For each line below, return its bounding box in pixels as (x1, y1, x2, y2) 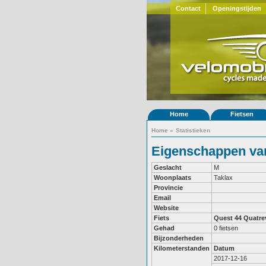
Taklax (214, 174, 233, 181)
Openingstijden (213, 5, 261, 12)
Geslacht (154, 164, 182, 171)
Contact (175, 5, 201, 12)
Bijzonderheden (154, 235, 204, 242)
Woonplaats (154, 174, 191, 181)
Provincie (154, 184, 183, 191)
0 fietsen (214, 224, 238, 232)
